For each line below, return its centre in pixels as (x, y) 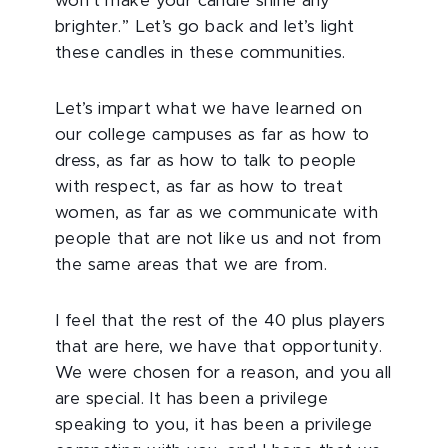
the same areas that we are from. (191, 265)
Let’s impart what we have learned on (208, 109)
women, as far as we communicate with (216, 213)
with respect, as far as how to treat (199, 187)
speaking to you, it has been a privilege (214, 425)
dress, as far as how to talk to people (206, 161)
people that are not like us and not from (218, 239)
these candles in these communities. (200, 53)
